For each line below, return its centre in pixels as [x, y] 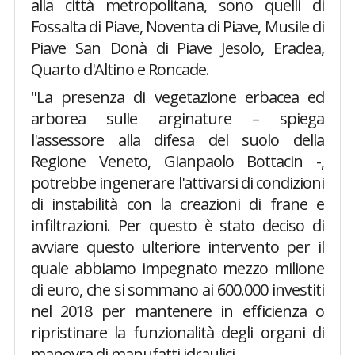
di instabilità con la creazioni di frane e [177, 204]
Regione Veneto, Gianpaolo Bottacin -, [177, 161]
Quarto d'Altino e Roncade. [120, 69]
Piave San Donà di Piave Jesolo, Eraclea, [177, 48]
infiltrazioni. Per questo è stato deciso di [177, 225]
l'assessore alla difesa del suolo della [177, 140]
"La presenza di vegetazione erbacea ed [177, 97]
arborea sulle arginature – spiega [177, 118]
